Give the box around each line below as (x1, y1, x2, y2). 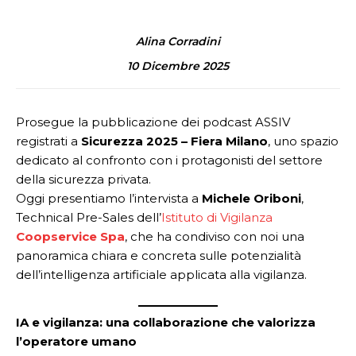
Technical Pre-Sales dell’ (16, 210, 161, 225)
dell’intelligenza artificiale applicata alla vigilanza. (16, 267, 307, 282)
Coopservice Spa (16, 229, 125, 244)
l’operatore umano (16, 333, 137, 349)
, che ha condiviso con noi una (125, 229, 304, 244)
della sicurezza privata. (16, 172, 151, 187)
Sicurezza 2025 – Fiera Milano (81, 133, 268, 149)
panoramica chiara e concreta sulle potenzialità (16, 248, 301, 263)
